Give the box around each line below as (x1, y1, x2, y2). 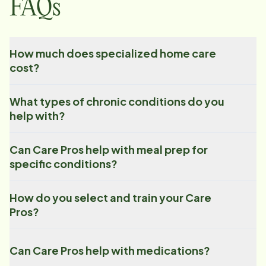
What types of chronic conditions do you (9, 94, 224, 109)
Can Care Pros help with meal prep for (9, 142, 208, 157)
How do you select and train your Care (9, 191, 211, 205)
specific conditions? (9, 157, 118, 171)
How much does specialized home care (9, 46, 216, 61)
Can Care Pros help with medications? (9, 243, 210, 258)
